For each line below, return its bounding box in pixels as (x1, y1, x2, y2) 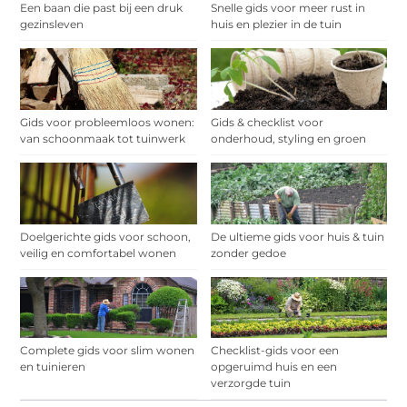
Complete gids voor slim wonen (20, 343, 195, 358)
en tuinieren (20, 360, 86, 374)
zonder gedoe (210, 245, 286, 260)
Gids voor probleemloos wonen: (20, 114, 195, 129)
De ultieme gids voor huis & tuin (210, 229, 384, 243)
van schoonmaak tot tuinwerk (20, 131, 186, 145)
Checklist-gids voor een (210, 343, 339, 358)
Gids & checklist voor (210, 114, 323, 129)
